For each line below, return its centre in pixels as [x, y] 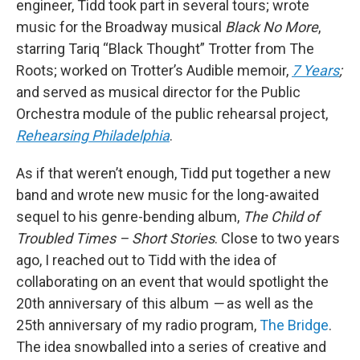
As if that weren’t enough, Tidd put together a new [174, 174]
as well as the [268, 304]
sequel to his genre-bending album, [129, 217]
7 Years [315, 71]
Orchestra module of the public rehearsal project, [172, 114]
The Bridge [294, 325]
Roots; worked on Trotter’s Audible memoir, [154, 71]
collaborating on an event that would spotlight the [172, 282]
